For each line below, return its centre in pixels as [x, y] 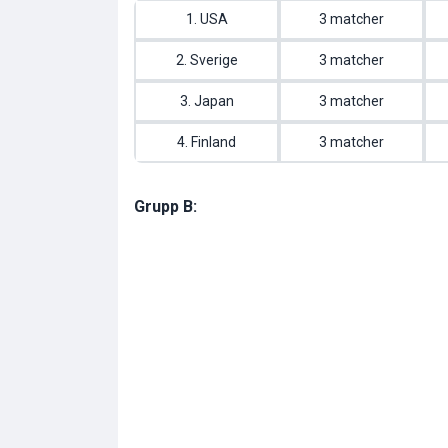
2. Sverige [206, 60]
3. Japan [206, 101]
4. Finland [206, 142]
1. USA [206, 19]
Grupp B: [165, 207]
